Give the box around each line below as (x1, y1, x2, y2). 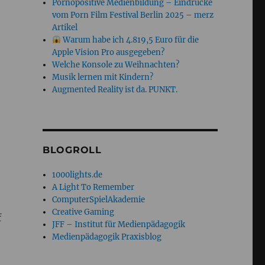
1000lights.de (52, 170, 103, 180)
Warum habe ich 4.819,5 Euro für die (60, 35, 199, 46)
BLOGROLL (42, 144, 102, 156)
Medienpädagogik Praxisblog (52, 232, 162, 243)
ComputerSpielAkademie (52, 195, 146, 205)
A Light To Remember (52, 182, 135, 193)
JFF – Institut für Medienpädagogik (52, 219, 186, 230)
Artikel (52, 22, 78, 33)
